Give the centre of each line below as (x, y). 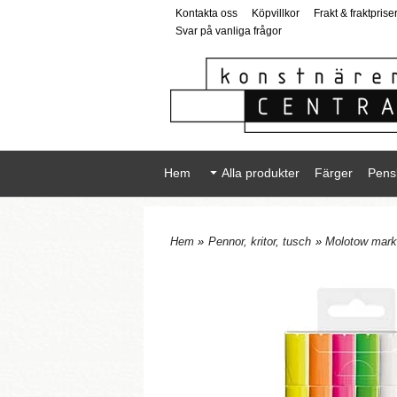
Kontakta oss (206, 13)
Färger (333, 173)
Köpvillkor (276, 13)
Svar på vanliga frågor (229, 31)
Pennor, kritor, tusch (260, 242)
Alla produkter (260, 173)
